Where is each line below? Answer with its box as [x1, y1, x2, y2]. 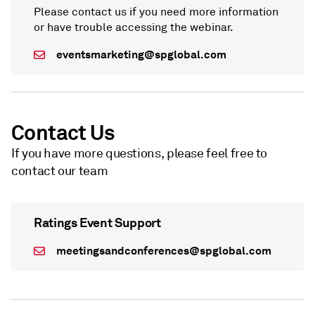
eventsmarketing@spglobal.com [56, 47, 226, 62]
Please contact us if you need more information [34, 5, 278, 19]
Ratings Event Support [34, 214, 161, 231]
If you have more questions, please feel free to [11, 146, 268, 161]
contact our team [11, 163, 108, 179]
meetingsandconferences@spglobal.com [56, 243, 271, 258]
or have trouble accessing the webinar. [34, 20, 233, 34]
